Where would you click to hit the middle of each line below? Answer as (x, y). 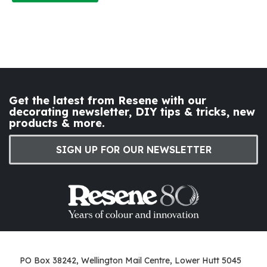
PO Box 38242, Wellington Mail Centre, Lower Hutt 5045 (131, 260)
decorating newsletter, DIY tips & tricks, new (132, 111)
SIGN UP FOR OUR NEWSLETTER (133, 149)
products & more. (57, 123)
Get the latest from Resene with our (108, 100)
